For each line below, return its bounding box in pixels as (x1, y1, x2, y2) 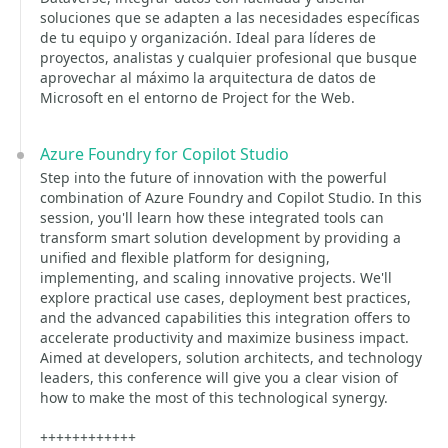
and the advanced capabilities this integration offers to (40, 308, 410, 327)
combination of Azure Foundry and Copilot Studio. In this (40, 188, 422, 207)
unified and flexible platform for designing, (40, 248, 330, 267)
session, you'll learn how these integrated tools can (40, 208, 384, 227)
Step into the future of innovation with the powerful (40, 168, 387, 187)
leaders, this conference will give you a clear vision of (40, 368, 398, 387)
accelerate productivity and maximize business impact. (40, 328, 409, 347)
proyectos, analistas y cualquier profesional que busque (40, 48, 417, 67)
